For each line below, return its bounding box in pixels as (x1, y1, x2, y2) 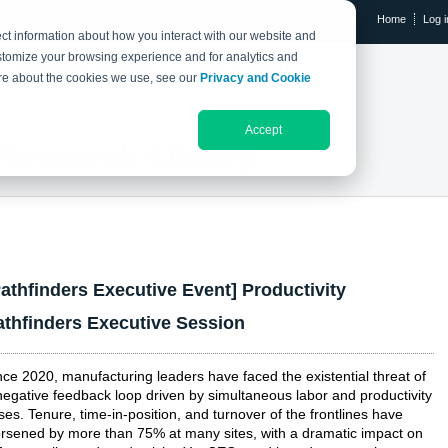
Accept (245, 122, 283, 137)
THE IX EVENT (197, 58, 292, 74)
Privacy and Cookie (200, 71, 312, 86)
